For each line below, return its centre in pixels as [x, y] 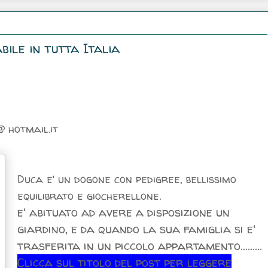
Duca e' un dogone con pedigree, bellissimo [127, 179]
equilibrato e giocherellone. [89, 196]
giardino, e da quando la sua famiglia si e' [136, 229]
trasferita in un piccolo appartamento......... [140, 245]
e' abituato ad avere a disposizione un [124, 212]
